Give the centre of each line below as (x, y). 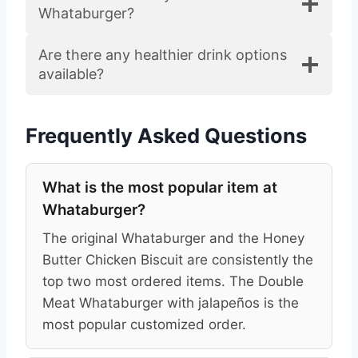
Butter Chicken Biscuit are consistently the (178, 259)
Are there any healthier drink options (163, 54)
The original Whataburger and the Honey (173, 238)
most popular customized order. (144, 324)
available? (71, 74)
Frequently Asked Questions (166, 135)
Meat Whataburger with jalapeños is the (171, 302)
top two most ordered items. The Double (173, 281)
